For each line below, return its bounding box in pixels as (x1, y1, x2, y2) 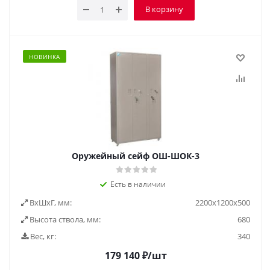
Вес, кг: (28, 231, 56, 242)
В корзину (145, 4, 183, 14)
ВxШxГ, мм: (28, 197, 72, 208)
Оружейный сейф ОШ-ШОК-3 (72, 150, 199, 162)
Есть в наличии (110, 179, 166, 189)
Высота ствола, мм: (28, 214, 101, 225)
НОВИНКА (29, 52, 60, 61)
